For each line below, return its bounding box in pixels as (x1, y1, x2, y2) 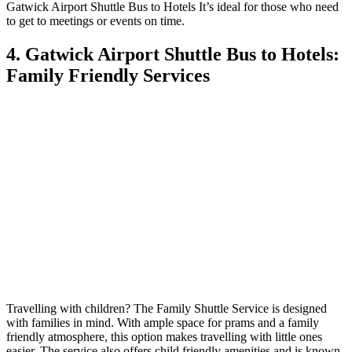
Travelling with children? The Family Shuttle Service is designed (6, 302, 327, 316)
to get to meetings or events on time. (6, 13, 185, 27)
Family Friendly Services (6, 64, 210, 86)
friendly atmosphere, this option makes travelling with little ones (6, 330, 322, 344)
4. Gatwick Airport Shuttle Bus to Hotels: (6, 43, 339, 64)
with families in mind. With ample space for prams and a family (6, 316, 319, 330)
